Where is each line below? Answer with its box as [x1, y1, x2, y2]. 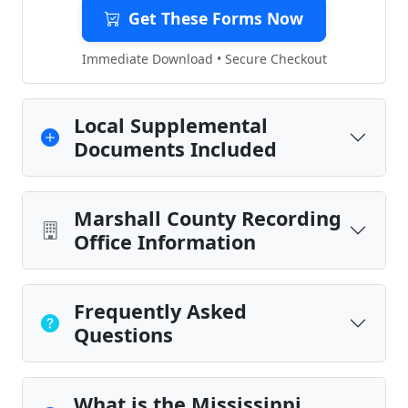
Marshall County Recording [74, 205, 342, 231]
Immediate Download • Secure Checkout [81, 50, 327, 67]
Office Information [74, 229, 256, 255]
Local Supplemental [74, 112, 268, 138]
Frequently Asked [74, 298, 247, 324]
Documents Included [74, 136, 277, 162]
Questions [74, 321, 173, 348]
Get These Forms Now [128, 7, 303, 29]
